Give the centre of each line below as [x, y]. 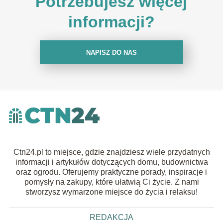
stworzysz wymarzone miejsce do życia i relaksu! [111, 192]
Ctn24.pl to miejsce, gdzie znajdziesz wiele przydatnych [111, 152]
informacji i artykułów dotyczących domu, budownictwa [111, 162]
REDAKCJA [111, 218]
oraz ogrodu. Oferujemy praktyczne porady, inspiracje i [111, 172]
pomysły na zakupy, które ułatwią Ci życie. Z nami [111, 182]
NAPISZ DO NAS [111, 52]
